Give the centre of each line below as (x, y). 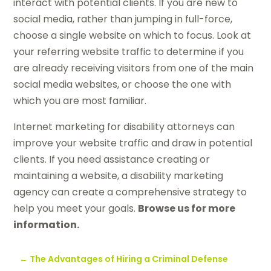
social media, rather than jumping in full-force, (123, 19)
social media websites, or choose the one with (122, 85)
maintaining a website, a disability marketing (119, 176)
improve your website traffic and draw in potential (133, 143)
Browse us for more (187, 209)
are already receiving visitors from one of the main (134, 68)
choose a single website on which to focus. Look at (132, 36)
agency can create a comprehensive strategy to (130, 192)
